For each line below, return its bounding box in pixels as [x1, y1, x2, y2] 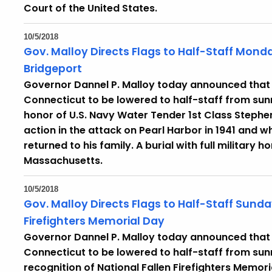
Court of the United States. [24, 1, 157, 15]
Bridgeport [24, 61, 82, 76]
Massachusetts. [24, 154, 103, 168]
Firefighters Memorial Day [24, 214, 165, 228]
